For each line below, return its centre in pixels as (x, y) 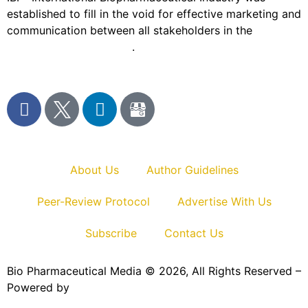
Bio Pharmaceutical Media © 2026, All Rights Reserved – (154, 271)
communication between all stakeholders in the (131, 31)
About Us (94, 170)
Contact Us (194, 233)
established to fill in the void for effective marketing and (154, 14)
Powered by (40, 288)
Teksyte (93, 288)
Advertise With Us (224, 202)
